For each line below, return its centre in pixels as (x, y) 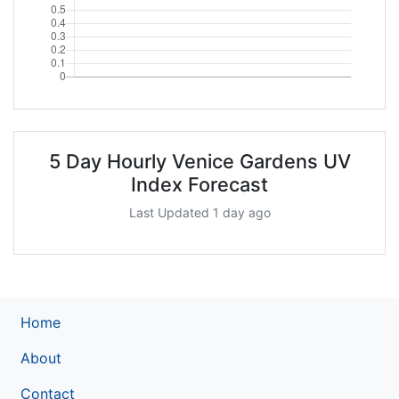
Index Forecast (199, 184)
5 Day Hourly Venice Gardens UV (199, 161)
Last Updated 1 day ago (199, 212)
